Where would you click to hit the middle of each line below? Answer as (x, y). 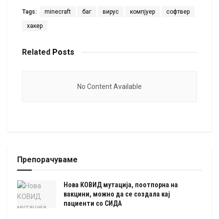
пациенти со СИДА (93, 204)
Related (36, 52)
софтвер (178, 12)
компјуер (142, 12)
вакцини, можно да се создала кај (117, 194)
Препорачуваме (47, 160)
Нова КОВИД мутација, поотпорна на (121, 185)
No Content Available (109, 87)
